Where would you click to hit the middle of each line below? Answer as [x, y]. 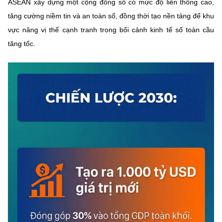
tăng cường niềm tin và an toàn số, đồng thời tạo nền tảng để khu [111, 16]
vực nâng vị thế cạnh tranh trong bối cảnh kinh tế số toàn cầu [111, 29]
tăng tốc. [22, 43]
